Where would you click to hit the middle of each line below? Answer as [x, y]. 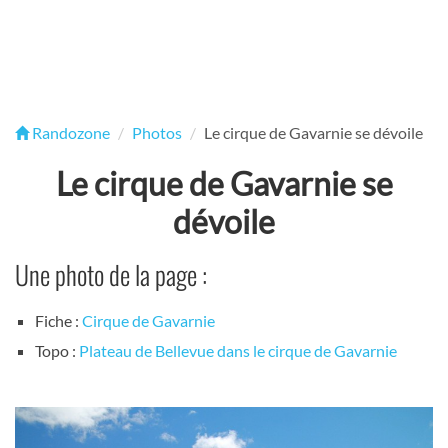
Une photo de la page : [111, 274]
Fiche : [58, 321]
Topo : [57, 351]
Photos [157, 132]
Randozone [69, 132]
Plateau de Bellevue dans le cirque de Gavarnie [238, 351]
